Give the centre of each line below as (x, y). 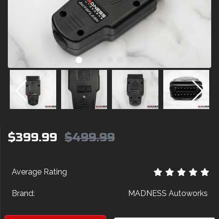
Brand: (23, 193)
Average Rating (39, 172)
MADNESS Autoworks (168, 193)
